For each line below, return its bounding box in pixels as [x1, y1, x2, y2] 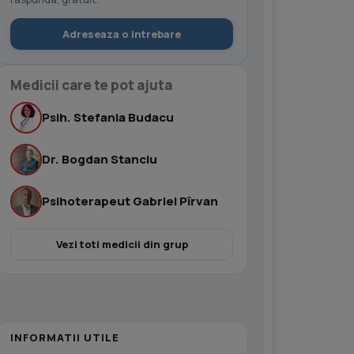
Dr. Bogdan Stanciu [42, 151, 157, 168]
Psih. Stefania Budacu [42, 109, 174, 126]
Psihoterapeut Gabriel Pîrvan [42, 193, 218, 209]
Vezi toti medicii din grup [55, 237, 188, 251]
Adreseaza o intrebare [62, 27, 181, 41]
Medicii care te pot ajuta [10, 76, 172, 94]
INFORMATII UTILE [10, 330, 119, 345]
